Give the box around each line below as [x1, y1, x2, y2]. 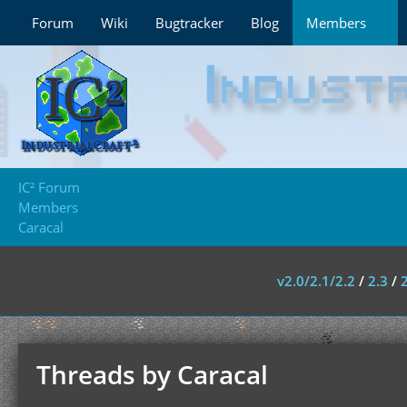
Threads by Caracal [36, 357, 268, 392]
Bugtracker [155, 14, 223, 32]
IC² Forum [18, 178, 80, 196]
